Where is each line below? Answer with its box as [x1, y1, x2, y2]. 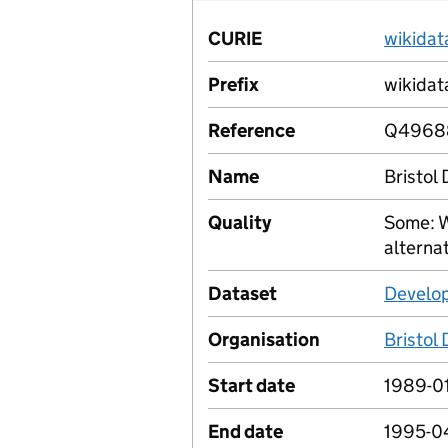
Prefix [208, 73, 259, 96]
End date [208, 420, 283, 443]
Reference [208, 119, 295, 142]
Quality [208, 211, 271, 234]
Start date [208, 374, 295, 397]
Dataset [208, 282, 277, 305]
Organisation [208, 328, 320, 351]
